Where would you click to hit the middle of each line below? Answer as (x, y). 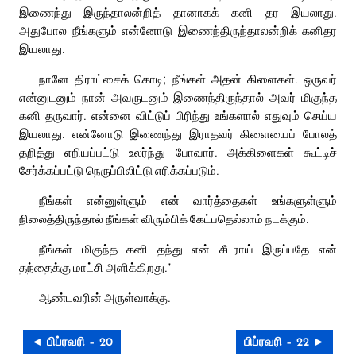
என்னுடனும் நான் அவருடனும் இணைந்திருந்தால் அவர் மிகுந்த (178, 97)
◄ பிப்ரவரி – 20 (72, 342)
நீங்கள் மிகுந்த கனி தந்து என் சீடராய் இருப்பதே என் (188, 248)
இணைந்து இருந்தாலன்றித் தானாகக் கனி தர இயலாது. (178, 12)
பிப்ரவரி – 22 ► (284, 342)
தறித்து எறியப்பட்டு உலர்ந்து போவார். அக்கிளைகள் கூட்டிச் (178, 151)
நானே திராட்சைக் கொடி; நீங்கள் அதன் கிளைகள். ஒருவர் (188, 78)
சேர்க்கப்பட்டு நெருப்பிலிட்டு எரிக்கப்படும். (119, 170)
